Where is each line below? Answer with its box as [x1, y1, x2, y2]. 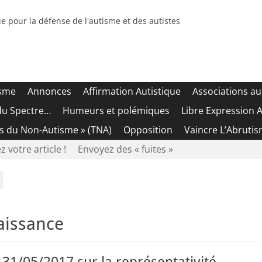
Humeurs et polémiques [63, 104, 170, 117]
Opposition [123, 123, 173, 136]
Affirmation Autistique [83, 85, 181, 98]
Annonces [27, 85, 71, 98]
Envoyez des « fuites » [78, 143, 173, 156]
